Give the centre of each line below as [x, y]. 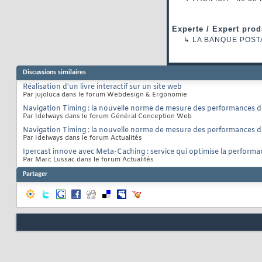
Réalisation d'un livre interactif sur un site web [102, 87]
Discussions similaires [54, 73]
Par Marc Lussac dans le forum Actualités [88, 160]
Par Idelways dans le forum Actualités [82, 138]
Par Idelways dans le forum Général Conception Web [107, 117]
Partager [35, 175]
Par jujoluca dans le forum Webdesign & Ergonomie [105, 95]
